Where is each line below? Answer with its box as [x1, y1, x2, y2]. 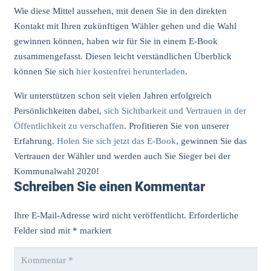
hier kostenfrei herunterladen [76, 67, 185, 77]
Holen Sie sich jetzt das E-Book [56, 136, 176, 146]
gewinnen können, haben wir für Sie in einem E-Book [13, 36, 218, 47]
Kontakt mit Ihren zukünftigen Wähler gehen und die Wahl [13, 21, 237, 31]
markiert [77, 226, 111, 236]
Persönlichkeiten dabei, [13, 106, 104, 116]
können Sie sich [13, 67, 76, 77]
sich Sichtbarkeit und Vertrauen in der [103, 106, 246, 116]
